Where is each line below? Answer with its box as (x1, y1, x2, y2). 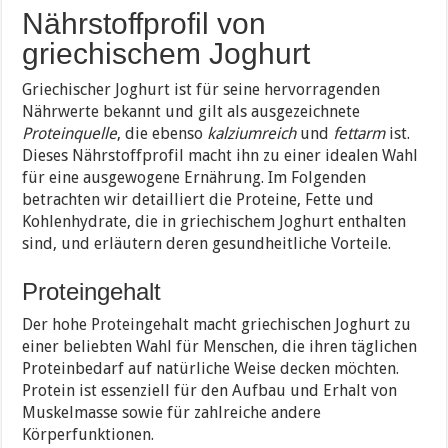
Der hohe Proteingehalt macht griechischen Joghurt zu (22, 315, 412, 335)
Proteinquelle (22, 124, 118, 144)
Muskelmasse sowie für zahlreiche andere (22, 403, 322, 423)
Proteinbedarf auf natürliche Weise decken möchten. (22, 359, 400, 379)
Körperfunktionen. (22, 425, 155, 445)
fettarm (333, 124, 386, 144)
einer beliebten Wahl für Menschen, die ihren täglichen (22, 337, 418, 357)
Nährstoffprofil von (22, 7, 267, 41)
